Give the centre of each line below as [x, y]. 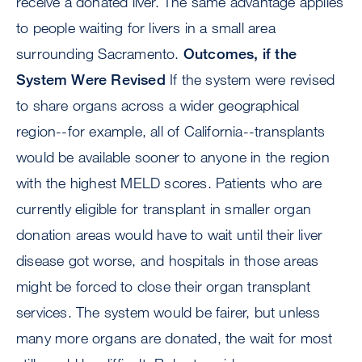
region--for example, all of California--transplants [171, 131]
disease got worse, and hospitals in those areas [168, 261]
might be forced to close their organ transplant [164, 286]
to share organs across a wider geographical [158, 105]
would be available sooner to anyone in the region [173, 157]
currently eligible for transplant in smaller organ [164, 209]
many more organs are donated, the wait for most [175, 338]
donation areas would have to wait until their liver [170, 235]
